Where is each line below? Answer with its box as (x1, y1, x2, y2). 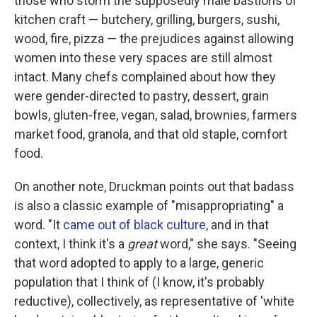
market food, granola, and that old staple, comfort (14, 126, 287, 142)
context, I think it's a (14, 236, 127, 251)
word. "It (14, 217, 63, 232)
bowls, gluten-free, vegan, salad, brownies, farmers (14, 107, 297, 122)
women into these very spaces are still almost (14, 50, 272, 65)
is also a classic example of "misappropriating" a (14, 197, 284, 213)
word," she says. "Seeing (157, 236, 296, 251)
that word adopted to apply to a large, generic (14, 255, 264, 270)
